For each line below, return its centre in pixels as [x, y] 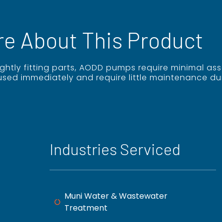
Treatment [86, 208]
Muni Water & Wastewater [116, 196]
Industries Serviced [115, 148]
